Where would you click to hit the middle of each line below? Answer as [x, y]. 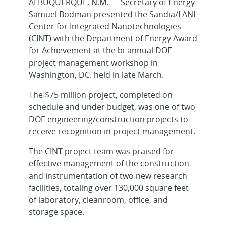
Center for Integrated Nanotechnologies [105, 26]
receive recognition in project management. [112, 131]
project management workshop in [93, 62]
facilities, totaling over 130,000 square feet [109, 187]
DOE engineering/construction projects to [108, 119]
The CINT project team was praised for [101, 151]
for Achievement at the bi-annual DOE [100, 50]
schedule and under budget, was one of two [112, 107]
